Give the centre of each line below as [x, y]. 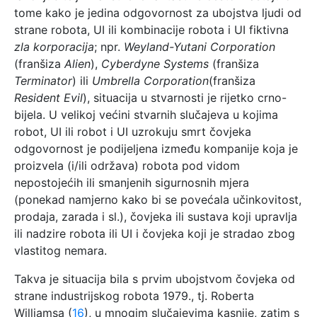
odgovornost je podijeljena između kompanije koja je [156, 148]
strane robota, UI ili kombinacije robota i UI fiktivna [151, 29]
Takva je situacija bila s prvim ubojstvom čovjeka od [155, 278]
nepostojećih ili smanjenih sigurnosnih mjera [132, 182]
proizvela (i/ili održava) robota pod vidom [127, 165]
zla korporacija [54, 46]
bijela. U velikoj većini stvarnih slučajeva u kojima [146, 114]
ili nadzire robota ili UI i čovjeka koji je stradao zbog [155, 233]
